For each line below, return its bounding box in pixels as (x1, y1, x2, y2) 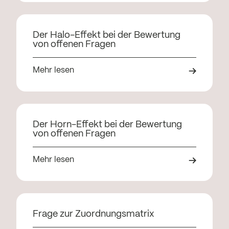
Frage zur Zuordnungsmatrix (33, 210, 154, 219)
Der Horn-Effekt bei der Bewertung (33, 120, 182, 130)
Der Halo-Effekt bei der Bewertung (33, 31, 180, 40)
